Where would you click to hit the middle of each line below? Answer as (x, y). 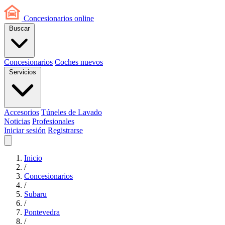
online (83, 18)
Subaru (35, 194)
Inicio (33, 158)
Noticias (17, 121)
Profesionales (53, 121)
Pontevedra (42, 212)
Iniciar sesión (25, 130)
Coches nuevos (79, 62)
